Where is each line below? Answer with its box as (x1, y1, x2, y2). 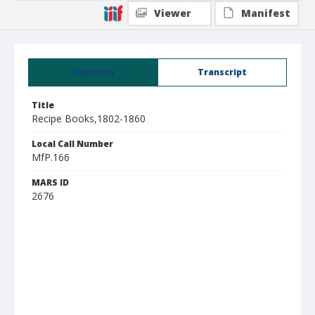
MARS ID (32, 176, 69, 188)
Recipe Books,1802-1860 (32, 112, 146, 125)
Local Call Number (32, 138, 113, 150)
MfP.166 (32, 150, 70, 164)
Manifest (241, 6, 290, 20)
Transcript (198, 66, 247, 78)
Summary (72, 66, 115, 78)
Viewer (154, 6, 191, 20)
